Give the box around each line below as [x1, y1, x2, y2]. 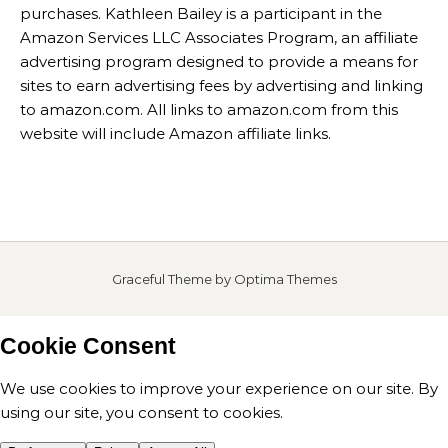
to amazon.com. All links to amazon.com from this [20, 100, 398, 120]
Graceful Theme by [111, 271, 234, 288]
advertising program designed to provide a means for [20, 52, 418, 72]
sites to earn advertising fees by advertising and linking [20, 76, 423, 96]
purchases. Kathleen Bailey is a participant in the [20, 4, 382, 24]
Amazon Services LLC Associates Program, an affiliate [20, 28, 418, 48]
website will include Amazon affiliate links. [20, 124, 331, 144]
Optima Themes [233, 271, 337, 288]
